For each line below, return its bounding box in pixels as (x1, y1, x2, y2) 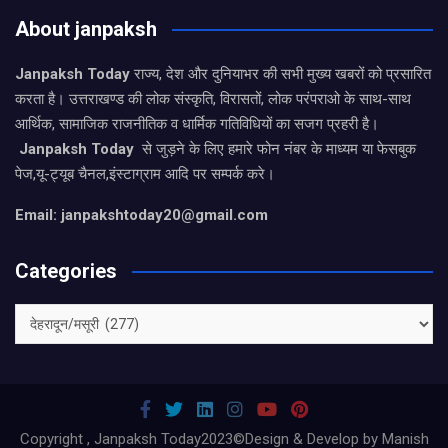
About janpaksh (15, 17, 157, 41)
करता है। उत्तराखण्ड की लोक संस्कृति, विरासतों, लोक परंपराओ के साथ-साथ (15, 90, 411, 108)
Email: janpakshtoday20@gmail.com (15, 206, 268, 224)
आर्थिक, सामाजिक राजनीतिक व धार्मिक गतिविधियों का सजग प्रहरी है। (15, 115, 379, 133)
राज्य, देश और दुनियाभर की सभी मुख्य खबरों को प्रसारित (130, 65, 431, 83)
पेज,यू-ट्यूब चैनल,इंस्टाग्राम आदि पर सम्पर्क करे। (15, 165, 275, 183)
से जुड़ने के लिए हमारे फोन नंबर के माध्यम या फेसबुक (138, 140, 416, 158)
